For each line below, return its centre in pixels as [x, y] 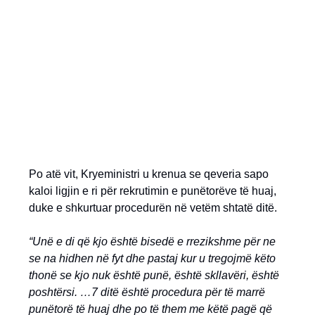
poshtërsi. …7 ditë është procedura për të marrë [147, 292]
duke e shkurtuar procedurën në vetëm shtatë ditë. [153, 208]
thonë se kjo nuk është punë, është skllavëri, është [154, 275]
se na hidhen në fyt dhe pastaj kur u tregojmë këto [152, 258]
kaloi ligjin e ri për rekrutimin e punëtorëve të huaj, [153, 191]
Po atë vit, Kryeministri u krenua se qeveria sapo [149, 174]
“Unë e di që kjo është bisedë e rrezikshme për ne [152, 242]
